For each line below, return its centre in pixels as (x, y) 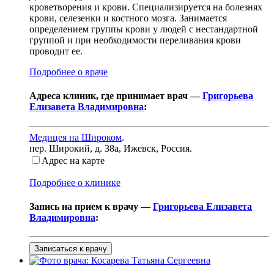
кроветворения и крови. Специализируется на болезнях (146, 7)
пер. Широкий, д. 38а (74, 148)
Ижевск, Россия (157, 148)
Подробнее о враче (68, 72)
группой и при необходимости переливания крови (135, 40)
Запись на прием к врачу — (91, 206)
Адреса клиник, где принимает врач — (116, 96)
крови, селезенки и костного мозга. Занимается (128, 18)
